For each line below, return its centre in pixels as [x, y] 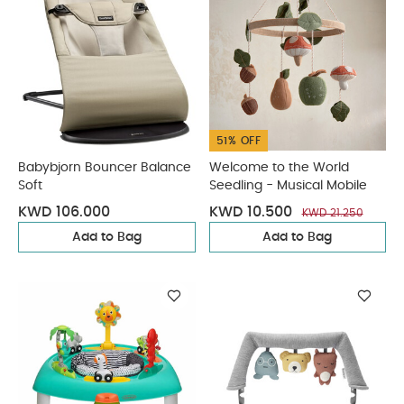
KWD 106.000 [64, 212]
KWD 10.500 [250, 212]
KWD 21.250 [332, 213]
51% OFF [238, 141]
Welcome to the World [279, 168]
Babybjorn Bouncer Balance [105, 168]
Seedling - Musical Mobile [288, 186]
